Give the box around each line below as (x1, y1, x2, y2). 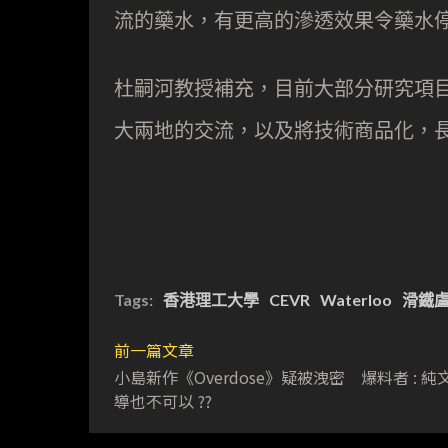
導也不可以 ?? (114, 388, 212, 413)
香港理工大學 (163, 289, 259, 309)
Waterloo (320, 289, 392, 309)
